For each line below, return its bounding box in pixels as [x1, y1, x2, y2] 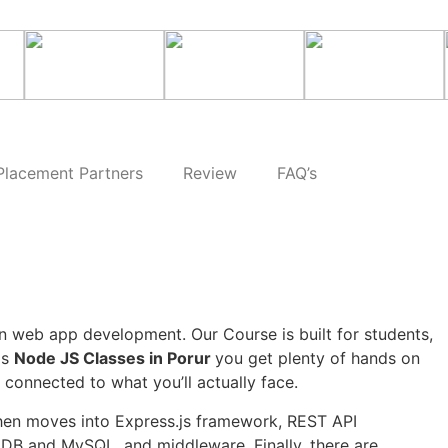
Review [183, 163, 237, 184]
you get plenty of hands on [215, 348, 420, 369]
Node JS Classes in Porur [14, 348, 215, 369]
